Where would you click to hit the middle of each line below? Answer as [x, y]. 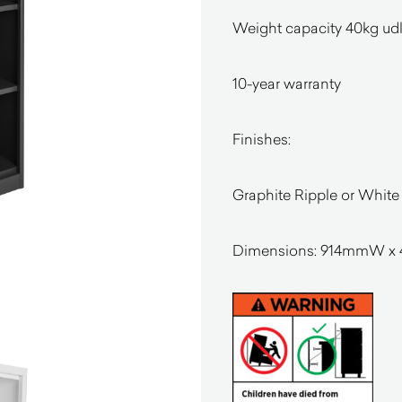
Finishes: [262, 139]
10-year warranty [287, 83]
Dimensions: [276, 250]
